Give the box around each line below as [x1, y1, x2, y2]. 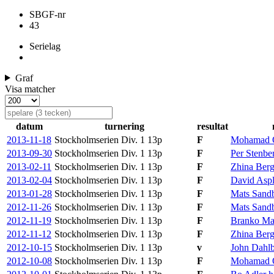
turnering [105, 120, 144, 131]
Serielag [29, 40, 61, 51]
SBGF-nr [29, 9, 65, 20]
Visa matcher [5, 83, 55, 94]
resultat [197, 120, 228, 131]
